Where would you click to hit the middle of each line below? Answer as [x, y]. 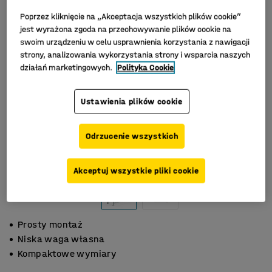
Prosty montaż [50, 224]
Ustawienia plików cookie [132, 101]
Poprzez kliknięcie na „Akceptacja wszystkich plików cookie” [131, 16]
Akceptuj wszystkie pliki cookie [136, 171]
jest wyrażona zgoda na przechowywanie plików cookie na [126, 29]
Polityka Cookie [146, 67]
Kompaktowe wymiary [67, 253]
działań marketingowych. [67, 67]
